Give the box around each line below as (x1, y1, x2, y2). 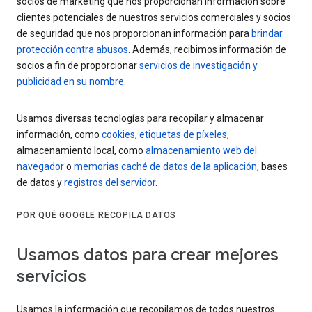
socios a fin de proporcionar (17, 60, 139, 72)
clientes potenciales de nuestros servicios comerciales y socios (17, 12, 291, 24)
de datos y (17, 177, 64, 189)
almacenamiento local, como (17, 145, 146, 157)
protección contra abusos (17, 44, 128, 56)
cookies (102, 129, 135, 141)
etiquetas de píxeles (139, 129, 227, 141)
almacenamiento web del (146, 145, 257, 157)
